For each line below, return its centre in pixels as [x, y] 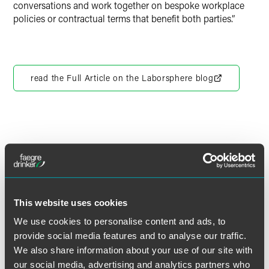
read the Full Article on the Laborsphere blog [122, 78]
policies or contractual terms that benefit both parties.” [124, 18]
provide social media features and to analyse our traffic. [130, 236]
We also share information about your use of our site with [133, 250]
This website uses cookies [71, 202]
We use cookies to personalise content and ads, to [120, 222]
